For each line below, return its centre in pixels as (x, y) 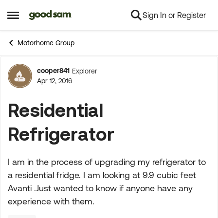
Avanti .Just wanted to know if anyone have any (100, 188)
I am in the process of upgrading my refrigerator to (107, 162)
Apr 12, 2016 (54, 81)
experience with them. (51, 201)
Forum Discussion (93, 81)
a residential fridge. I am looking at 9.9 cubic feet (102, 175)
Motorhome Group (46, 43)
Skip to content (62, 16)
